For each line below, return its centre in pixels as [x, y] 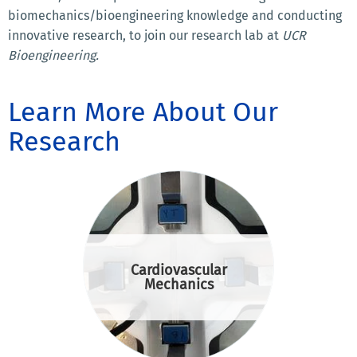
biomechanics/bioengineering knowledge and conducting [175, 15]
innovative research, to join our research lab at [145, 35]
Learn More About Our [143, 112]
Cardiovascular [178, 270]
